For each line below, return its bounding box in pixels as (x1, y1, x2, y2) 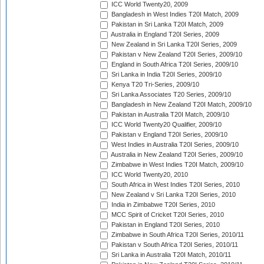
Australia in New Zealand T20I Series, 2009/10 (110, 151, 243, 159)
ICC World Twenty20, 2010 (110, 171, 188, 179)
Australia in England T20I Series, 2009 (110, 31, 219, 38)
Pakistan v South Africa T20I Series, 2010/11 (110, 241, 238, 249)
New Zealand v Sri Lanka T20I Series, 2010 (110, 191, 236, 199)
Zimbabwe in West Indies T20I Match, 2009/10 (110, 161, 243, 169)
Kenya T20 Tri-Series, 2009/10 (110, 81, 199, 88)
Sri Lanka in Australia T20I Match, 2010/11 (110, 251, 231, 259)
